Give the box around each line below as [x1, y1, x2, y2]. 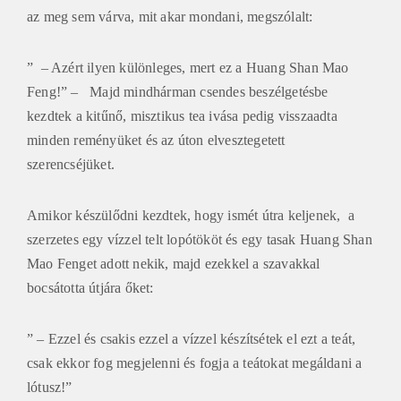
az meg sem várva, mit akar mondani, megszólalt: [27, 6, 313, 22]
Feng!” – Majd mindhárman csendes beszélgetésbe [27, 81, 328, 98]
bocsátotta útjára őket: [27, 277, 154, 294]
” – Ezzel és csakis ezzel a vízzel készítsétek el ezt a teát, [27, 328, 356, 345]
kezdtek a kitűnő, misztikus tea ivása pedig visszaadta [27, 106, 337, 122]
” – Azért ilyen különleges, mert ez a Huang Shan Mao [27, 57, 349, 73]
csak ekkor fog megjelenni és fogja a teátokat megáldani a [27, 353, 363, 369]
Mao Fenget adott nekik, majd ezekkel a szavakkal [27, 253, 320, 269]
